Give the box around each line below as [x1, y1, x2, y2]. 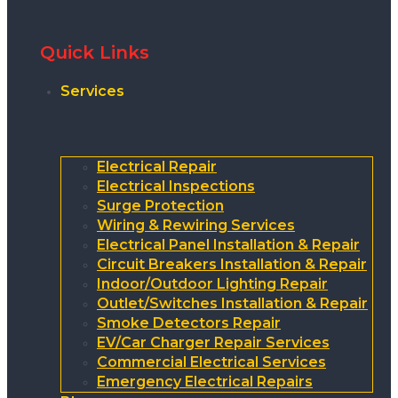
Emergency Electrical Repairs [97, 373, 313, 391]
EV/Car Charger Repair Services [97, 334, 330, 352]
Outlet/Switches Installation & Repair [97, 295, 368, 313]
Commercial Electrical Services [97, 354, 326, 371]
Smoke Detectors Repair [97, 314, 281, 332]
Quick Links [40, 42, 149, 64]
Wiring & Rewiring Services [97, 217, 295, 235]
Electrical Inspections [97, 178, 255, 195]
